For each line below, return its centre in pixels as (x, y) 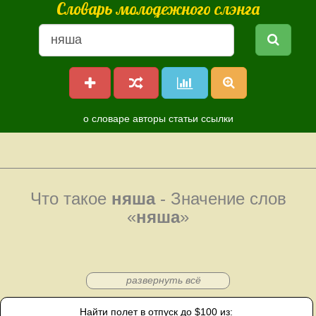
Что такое (71, 199)
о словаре (106, 119)
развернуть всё (163, 280)
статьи (183, 119)
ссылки (217, 119)
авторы (149, 119)
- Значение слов (220, 199)
